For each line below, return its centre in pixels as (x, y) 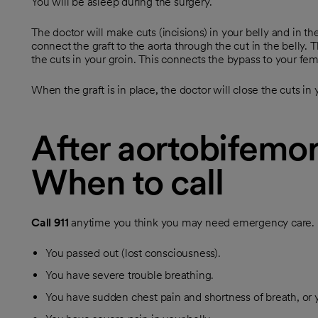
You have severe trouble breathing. (130, 275)
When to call (127, 182)
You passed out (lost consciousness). (133, 253)
